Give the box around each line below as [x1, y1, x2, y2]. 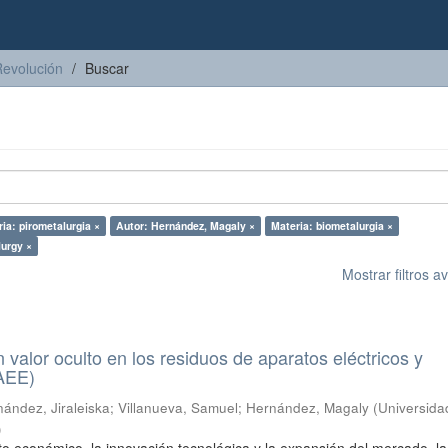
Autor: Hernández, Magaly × [116, 218, 255, 233]
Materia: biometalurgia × [271, 218, 393, 233]
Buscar [85, 58, 129, 78]
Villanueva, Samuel [118, 398, 239, 417]
